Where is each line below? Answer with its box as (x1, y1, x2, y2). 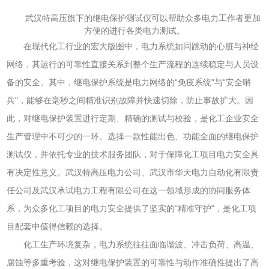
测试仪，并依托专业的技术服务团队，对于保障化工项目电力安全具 (7, 149, 259, 159)
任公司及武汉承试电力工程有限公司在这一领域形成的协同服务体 (7, 185, 251, 195)
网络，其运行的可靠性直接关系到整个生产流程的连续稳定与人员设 (7, 59, 259, 69)
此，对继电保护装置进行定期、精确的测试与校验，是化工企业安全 (7, 113, 259, 123)
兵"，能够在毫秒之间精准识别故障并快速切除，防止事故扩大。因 (7, 95, 254, 105)
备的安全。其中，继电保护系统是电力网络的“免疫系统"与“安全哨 (7, 77, 252, 87)
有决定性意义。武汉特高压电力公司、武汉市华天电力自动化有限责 (7, 167, 259, 177)
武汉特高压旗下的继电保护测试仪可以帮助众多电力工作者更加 (25, 13, 261, 23)
